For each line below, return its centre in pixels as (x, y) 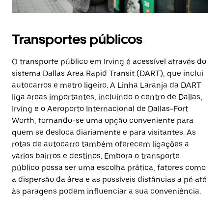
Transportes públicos (77, 39)
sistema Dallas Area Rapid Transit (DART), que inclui (108, 73)
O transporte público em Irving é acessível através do (109, 62)
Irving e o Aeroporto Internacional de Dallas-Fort (100, 109)
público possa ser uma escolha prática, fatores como (109, 168)
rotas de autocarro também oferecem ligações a (100, 144)
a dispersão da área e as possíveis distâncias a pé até (109, 179)
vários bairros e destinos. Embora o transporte (96, 156)
